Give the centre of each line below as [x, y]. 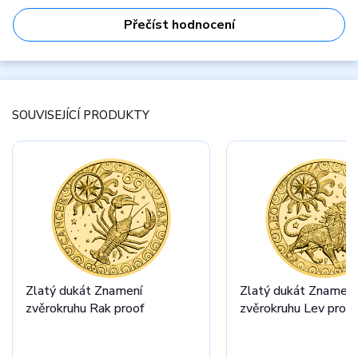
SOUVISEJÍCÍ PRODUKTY [81, 115]
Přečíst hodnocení [179, 25]
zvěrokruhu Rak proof [85, 308]
